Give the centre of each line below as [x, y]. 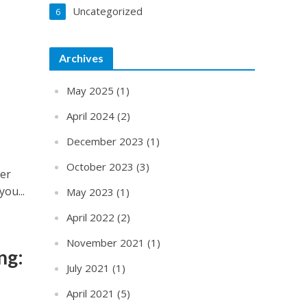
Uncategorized [108, 11]
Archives [82, 58]
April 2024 [91, 116]
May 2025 [90, 90]
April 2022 [91, 217]
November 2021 [106, 243]
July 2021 [88, 268]
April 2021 [91, 293]
